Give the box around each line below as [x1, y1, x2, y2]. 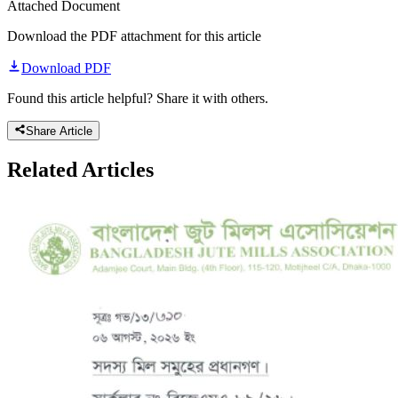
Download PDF [21, 60, 111, 76]
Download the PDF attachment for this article [7, 28, 261, 44]
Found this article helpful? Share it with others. [7, 90, 268, 106]
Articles [82, 157, 154, 181]
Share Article [26, 123, 93, 138]
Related [7, 157, 82, 181]
